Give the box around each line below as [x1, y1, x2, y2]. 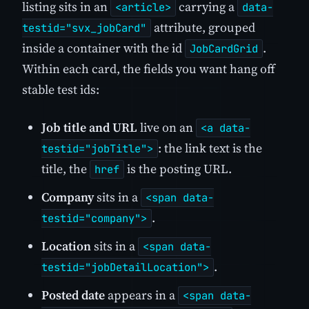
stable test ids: [22, 80, 99, 98]
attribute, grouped [151, 18, 255, 36]
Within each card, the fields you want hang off [22, 59, 275, 77]
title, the [41, 160, 90, 178]
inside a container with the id [22, 39, 185, 57]
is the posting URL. [124, 160, 232, 178]
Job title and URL [41, 119, 137, 137]
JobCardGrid [190, 41, 258, 56]
